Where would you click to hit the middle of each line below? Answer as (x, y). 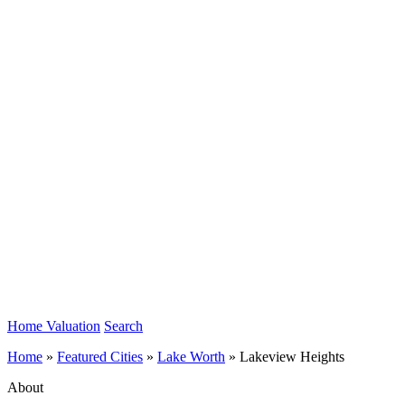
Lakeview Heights (292, 357)
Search (123, 326)
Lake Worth (191, 357)
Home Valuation (54, 326)
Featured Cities (100, 357)
